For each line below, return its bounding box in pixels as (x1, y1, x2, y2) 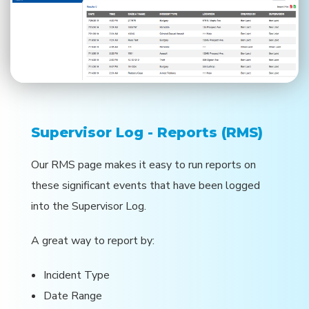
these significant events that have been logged (31, 178, 260, 194)
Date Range (43, 288, 102, 304)
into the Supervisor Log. (31, 199, 146, 215)
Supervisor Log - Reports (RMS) (31, 124, 263, 141)
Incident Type (43, 268, 110, 283)
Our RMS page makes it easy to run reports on (31, 157, 256, 173)
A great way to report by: (31, 233, 154, 249)
